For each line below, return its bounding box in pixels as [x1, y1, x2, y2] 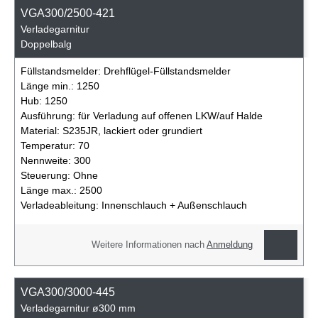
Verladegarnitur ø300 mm [21, 302, 136, 314]
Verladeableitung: [21, 199, 102, 211]
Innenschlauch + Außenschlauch [102, 199, 247, 211]
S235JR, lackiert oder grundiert [62, 124, 202, 136]
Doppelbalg [21, 38, 72, 50]
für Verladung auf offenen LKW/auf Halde [78, 109, 263, 121]
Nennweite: [21, 154, 74, 166]
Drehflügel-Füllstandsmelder [104, 65, 231, 77]
